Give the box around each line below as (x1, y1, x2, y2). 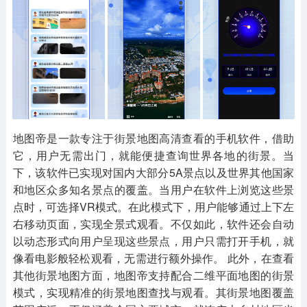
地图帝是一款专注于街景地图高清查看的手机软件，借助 (12, 130, 295, 147)
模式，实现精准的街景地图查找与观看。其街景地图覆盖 (12, 284, 295, 301)
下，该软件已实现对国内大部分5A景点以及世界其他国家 (12, 164, 295, 181)
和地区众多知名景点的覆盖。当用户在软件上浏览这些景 (12, 182, 295, 198)
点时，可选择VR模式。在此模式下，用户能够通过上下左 (12, 199, 295, 215)
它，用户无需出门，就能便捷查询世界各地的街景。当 (12, 147, 295, 164)
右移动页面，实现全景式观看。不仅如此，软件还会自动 (12, 216, 295, 232)
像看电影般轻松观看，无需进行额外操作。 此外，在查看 (12, 250, 295, 267)
